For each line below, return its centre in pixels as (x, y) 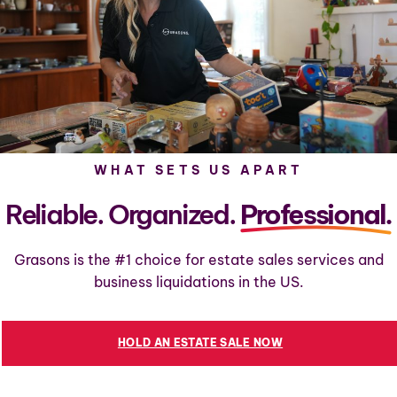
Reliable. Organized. (122, 214)
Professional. (316, 214)
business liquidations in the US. (198, 281)
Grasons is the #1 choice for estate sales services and (198, 259)
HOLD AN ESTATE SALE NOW (200, 343)
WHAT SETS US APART (198, 170)
